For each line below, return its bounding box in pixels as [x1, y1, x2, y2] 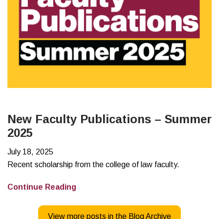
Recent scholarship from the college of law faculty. [7, 160, 179, 169]
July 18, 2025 [7, 147, 53, 156]
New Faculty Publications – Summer [7, 112, 212, 126]
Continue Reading [7, 182, 76, 191]
